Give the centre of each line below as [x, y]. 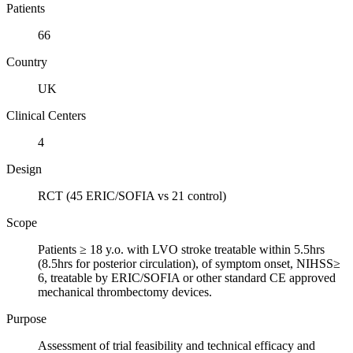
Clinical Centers [46, 116]
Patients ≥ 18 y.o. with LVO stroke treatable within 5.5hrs [181, 250]
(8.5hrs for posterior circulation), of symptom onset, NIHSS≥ [189, 264]
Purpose [26, 319]
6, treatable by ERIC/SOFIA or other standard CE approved [187, 278]
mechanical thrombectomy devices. [125, 292]
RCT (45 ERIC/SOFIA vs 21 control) [132, 196]
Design [24, 169]
